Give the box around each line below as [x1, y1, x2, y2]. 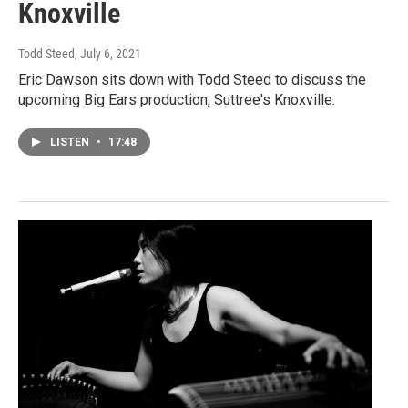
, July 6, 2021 [75, 46, 141, 62]
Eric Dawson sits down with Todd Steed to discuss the [18, 71, 366, 89]
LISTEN [50, 136, 92, 149]
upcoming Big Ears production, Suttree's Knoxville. [18, 91, 335, 109]
